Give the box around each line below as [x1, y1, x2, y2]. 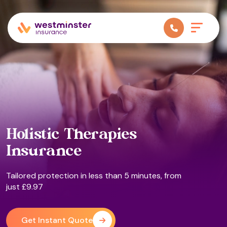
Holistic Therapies [6, 128, 137, 142]
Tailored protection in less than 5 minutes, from [6, 170, 181, 181]
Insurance [6, 144, 82, 159]
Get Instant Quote [21, 215, 93, 225]
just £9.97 [6, 181, 43, 192]
